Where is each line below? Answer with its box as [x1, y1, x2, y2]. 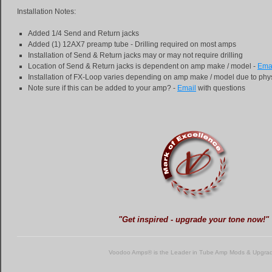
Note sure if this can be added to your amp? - [28, 83, 177, 92]
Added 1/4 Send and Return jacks [28, 29, 139, 38]
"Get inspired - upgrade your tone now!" [118, 214, 269, 224]
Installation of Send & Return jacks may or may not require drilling [28, 50, 243, 59]
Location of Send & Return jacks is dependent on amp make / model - [28, 61, 257, 70]
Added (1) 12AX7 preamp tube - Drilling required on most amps [28, 39, 236, 49]
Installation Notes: [17, 7, 76, 16]
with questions [196, 83, 245, 92]
